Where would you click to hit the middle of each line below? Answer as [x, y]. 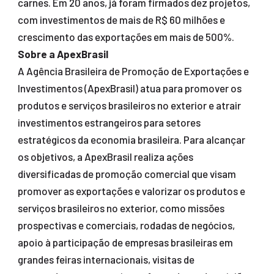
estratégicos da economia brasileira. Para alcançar [131, 140]
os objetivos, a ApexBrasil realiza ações [105, 157]
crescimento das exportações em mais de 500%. [126, 37]
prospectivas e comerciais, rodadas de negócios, [126, 225]
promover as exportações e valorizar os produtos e [131, 191]
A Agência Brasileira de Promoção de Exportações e [133, 71]
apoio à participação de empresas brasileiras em [125, 243]
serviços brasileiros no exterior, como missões [121, 208]
